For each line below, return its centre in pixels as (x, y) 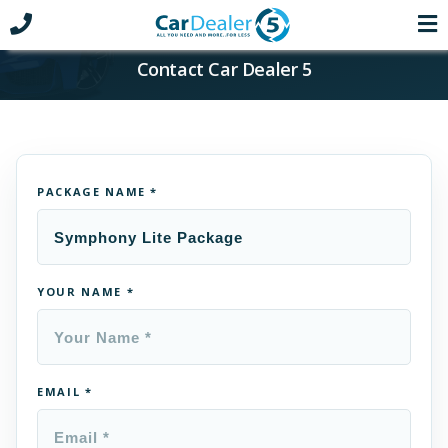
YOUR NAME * (86, 291)
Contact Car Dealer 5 (224, 69)
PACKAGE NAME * (98, 191)
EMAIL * (65, 391)
